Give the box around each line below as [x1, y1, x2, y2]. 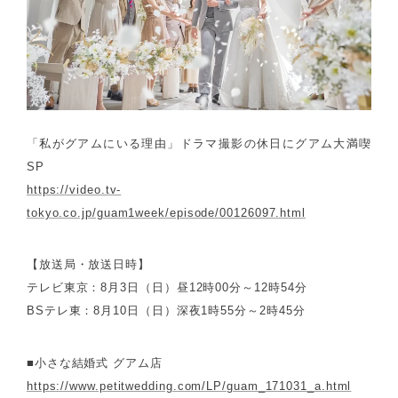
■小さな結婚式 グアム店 [26, 355, 163, 370]
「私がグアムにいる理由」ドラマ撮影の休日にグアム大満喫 [26, 136, 372, 150]
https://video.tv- [26, 182, 122, 196]
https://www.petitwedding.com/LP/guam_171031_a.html [26, 378, 352, 393]
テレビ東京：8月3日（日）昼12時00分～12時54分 [26, 281, 307, 295]
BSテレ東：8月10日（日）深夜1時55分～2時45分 [26, 304, 306, 318]
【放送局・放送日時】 [26, 258, 150, 272]
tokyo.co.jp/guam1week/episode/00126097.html [26, 205, 306, 219]
